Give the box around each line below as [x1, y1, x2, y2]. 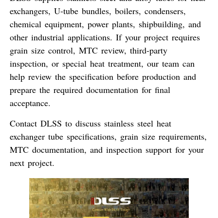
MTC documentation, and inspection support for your [10, 143, 204, 155]
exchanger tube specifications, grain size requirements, [10, 130, 207, 142]
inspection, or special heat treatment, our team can [10, 57, 195, 70]
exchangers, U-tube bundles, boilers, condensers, [10, 5, 186, 17]
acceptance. [10, 97, 51, 109]
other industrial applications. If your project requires [10, 31, 200, 43]
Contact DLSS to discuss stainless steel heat [10, 117, 171, 129]
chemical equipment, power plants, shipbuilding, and [10, 18, 201, 30]
